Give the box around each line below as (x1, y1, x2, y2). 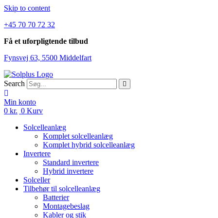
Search (4, 79, 25, 88)
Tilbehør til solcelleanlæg (23, 184, 100, 193)
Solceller (23, 176, 50, 184)
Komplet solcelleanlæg (43, 132, 113, 140)
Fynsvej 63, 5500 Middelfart (4, 54, 91, 62)
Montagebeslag (43, 202, 90, 210)
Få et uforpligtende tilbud (4, 37, 88, 45)
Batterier (43, 193, 69, 201)
